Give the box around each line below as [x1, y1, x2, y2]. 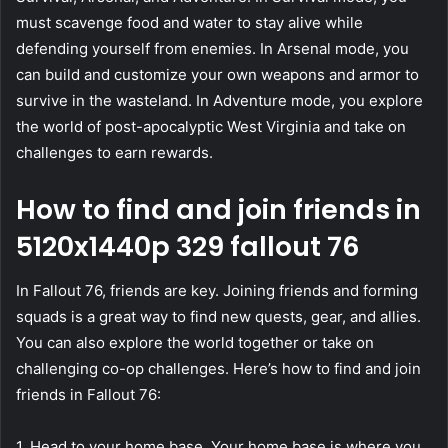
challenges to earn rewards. [16, 142, 213, 162]
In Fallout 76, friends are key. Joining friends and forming [16, 281, 418, 301]
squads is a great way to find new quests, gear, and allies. [16, 307, 421, 327]
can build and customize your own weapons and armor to [16, 64, 419, 84]
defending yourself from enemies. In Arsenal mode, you [16, 38, 409, 58]
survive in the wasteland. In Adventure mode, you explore [16, 90, 423, 110]
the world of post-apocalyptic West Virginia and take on [16, 116, 406, 136]
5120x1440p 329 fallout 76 [16, 227, 360, 265]
